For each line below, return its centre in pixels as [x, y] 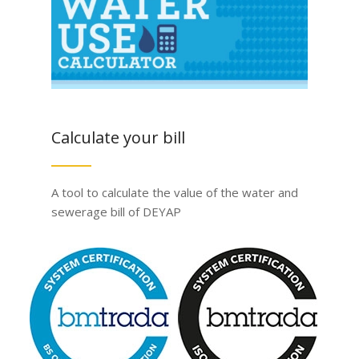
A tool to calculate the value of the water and [174, 193]
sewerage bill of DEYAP [116, 212]
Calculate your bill [118, 138]
